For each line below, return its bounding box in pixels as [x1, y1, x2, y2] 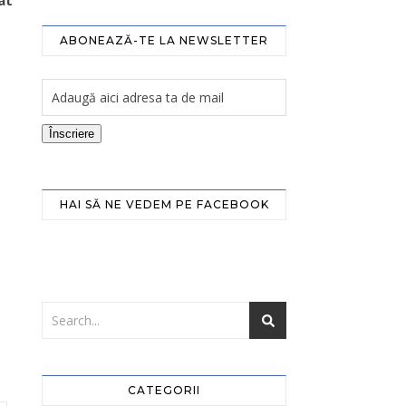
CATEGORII [128, 383, 200, 397]
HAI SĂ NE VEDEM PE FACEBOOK [59, 198, 269, 211]
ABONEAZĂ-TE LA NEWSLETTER [60, 34, 268, 47]
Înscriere [49, 127, 94, 140]
